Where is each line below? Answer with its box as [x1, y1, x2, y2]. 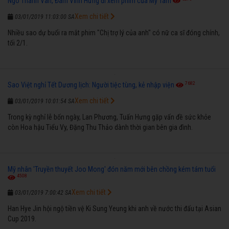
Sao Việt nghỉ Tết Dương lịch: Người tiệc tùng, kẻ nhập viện [8, 80, 174, 89]
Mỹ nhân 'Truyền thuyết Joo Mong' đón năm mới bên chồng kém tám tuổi [8, 165, 216, 173]
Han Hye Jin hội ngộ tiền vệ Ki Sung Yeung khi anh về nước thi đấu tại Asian [8, 204, 221, 213]
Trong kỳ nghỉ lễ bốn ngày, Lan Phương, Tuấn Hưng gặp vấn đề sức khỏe [8, 112, 211, 121]
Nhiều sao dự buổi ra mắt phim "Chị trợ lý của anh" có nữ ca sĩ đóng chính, [8, 28, 220, 37]
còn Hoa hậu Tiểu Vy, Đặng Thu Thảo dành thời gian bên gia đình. [8, 123, 193, 131]
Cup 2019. [8, 214, 36, 223]
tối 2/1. [8, 38, 28, 47]
